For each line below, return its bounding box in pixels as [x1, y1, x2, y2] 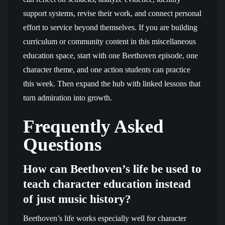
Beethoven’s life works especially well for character [23, 214, 186, 222]
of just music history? [23, 192, 131, 205]
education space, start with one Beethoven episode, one [23, 51, 198, 60]
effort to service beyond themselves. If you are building [23, 23, 197, 32]
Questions [23, 134, 101, 155]
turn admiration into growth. [23, 93, 112, 102]
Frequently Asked [23, 116, 164, 137]
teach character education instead [23, 177, 191, 190]
